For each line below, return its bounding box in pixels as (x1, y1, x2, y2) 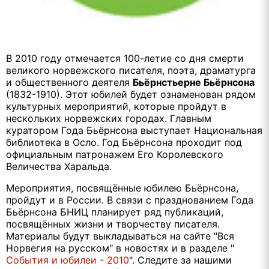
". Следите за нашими (129, 254, 232, 267)
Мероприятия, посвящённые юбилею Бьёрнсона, (6, 182, 238, 195)
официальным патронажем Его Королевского (6, 148, 223, 161)
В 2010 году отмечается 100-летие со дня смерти (6, 52, 244, 65)
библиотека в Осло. (6, 136, 102, 149)
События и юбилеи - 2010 (6, 254, 129, 267)
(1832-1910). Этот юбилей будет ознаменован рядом (6, 88, 256, 101)
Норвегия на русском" (6, 242, 113, 255)
